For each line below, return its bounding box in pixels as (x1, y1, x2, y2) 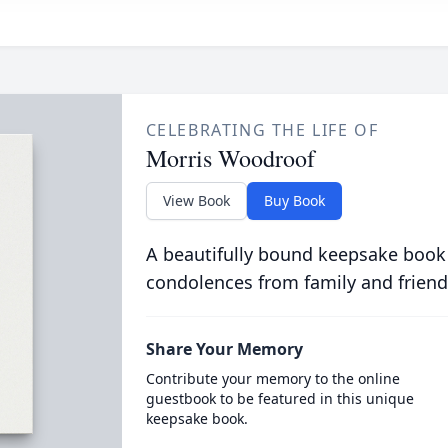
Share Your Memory (145, 338, 303, 360)
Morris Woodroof (145, 142, 315, 174)
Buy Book (263, 191, 325, 210)
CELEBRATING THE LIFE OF (145, 119, 379, 141)
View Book (162, 191, 230, 210)
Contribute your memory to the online (145, 369, 400, 388)
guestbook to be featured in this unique (145, 389, 414, 408)
